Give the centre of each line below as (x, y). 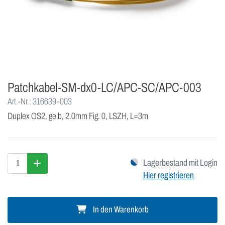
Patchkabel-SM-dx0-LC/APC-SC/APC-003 (104, 88)
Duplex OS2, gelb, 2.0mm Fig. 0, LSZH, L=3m (78, 116)
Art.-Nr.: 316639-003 (40, 102)
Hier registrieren (168, 176)
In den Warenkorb (120, 210)
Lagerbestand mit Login (180, 163)
